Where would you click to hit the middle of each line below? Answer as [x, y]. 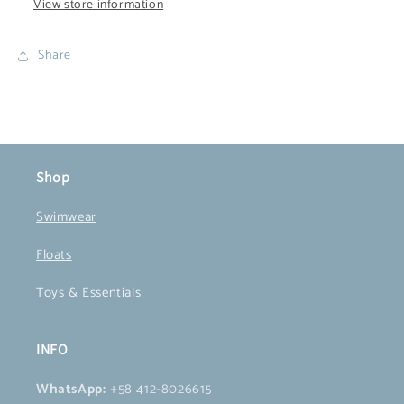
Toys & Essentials [89, 292]
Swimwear [66, 216]
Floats [54, 254]
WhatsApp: [71, 389]
